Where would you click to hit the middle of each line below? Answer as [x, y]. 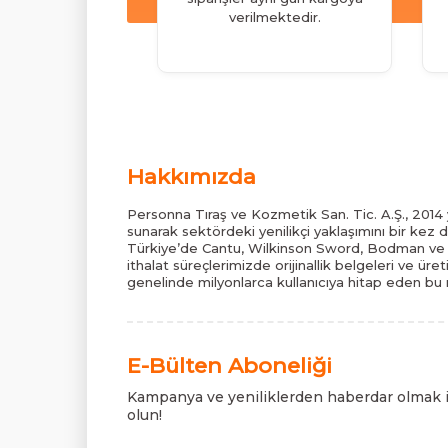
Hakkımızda [191, 176]
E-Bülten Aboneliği [229, 365]
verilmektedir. [274, 16]
